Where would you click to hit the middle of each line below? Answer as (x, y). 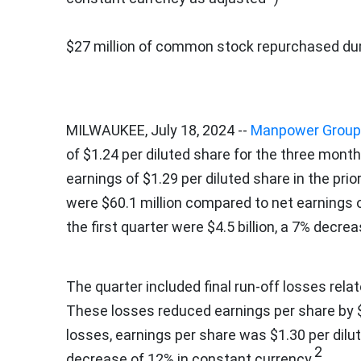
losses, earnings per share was (168, 334)
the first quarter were (137, 226)
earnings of (104, 178)
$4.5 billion (241, 226)
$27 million (101, 46)
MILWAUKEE (106, 130)
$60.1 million (142, 202)
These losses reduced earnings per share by (212, 310)
